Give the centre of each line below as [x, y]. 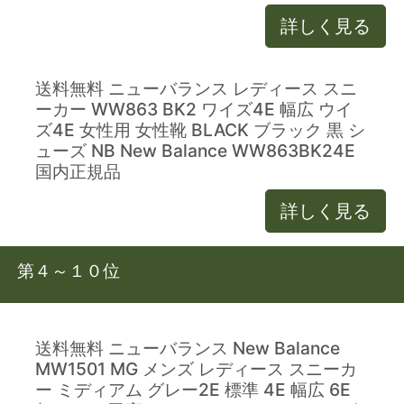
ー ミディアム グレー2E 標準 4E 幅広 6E [193, 389]
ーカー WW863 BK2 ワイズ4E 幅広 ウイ [194, 109]
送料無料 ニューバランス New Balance [188, 348]
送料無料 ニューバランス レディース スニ [197, 88]
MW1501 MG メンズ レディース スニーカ [197, 368]
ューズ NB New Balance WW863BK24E [196, 150]
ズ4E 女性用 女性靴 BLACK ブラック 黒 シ [201, 129]
